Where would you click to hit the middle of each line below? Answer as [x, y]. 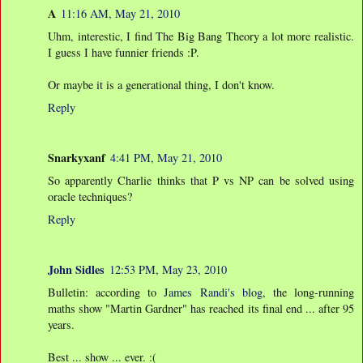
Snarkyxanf [77, 157]
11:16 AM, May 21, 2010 [120, 13]
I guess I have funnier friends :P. [124, 52]
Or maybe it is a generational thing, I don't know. [161, 84]
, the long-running [308, 292]
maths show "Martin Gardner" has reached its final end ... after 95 [201, 308]
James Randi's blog [213, 292]
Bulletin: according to [106, 292]
